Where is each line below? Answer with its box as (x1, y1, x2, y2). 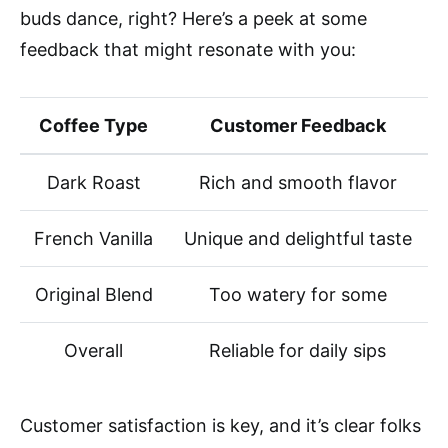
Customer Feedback (209, 115, 386, 137)
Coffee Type (39, 115, 148, 137)
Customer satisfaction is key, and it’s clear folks (20, 415, 421, 437)
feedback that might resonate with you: (20, 39, 356, 61)
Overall (64, 340, 123, 362)
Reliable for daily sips (209, 340, 386, 362)
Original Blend (34, 284, 153, 306)
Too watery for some (208, 284, 387, 306)
